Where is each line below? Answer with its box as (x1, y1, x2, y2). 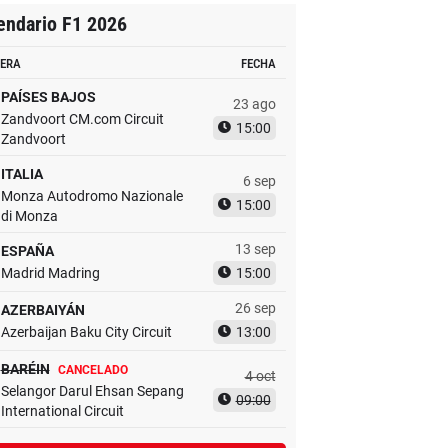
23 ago (232, 96, 276, 112)
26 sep (234, 300, 276, 316)
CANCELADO (57, 363, 128, 377)
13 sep (234, 241, 276, 257)
